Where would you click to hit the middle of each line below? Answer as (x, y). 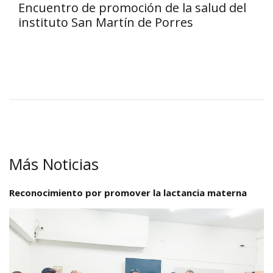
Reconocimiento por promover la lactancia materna (128, 192)
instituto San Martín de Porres (106, 22)
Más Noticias (54, 164)
